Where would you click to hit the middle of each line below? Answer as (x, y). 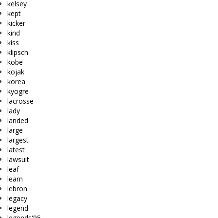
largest (18, 140)
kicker (16, 23)
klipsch (18, 53)
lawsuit (18, 160)
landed (18, 121)
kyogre (18, 91)
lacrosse (20, 101)
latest (16, 150)
